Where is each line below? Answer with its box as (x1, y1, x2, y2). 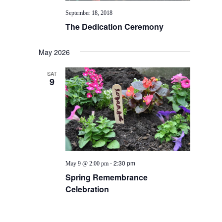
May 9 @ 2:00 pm (65, 160, 109, 167)
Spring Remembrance (65, 171, 148, 183)
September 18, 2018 (65, 9, 113, 17)
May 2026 (39, 47, 70, 57)
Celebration (65, 183, 110, 195)
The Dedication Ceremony (65, 21, 166, 33)
